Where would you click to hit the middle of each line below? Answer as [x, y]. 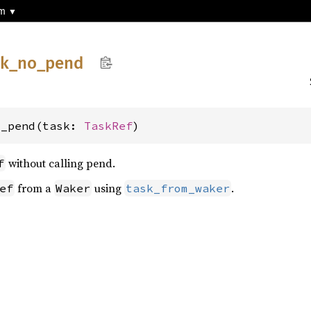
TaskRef [108, 126]
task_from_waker [178, 188]
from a [34, 188]
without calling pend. [60, 163]
